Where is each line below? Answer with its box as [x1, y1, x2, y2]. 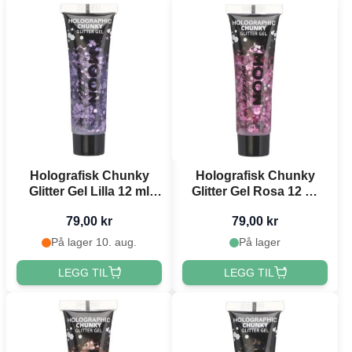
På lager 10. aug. [51, 236, 137, 249]
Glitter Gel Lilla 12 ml [29, 185, 149, 199]
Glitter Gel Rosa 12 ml [191, 185, 319, 199]
